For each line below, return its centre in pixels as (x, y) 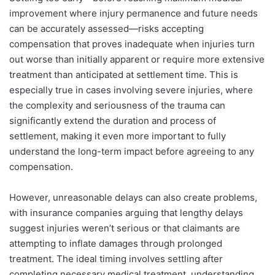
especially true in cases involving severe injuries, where (131, 90)
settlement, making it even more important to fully (118, 136)
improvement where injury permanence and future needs (134, 14)
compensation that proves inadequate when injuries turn (132, 44)
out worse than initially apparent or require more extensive (137, 60)
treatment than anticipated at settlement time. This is (124, 75)
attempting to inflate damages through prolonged (116, 244)
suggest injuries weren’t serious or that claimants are (125, 228)
